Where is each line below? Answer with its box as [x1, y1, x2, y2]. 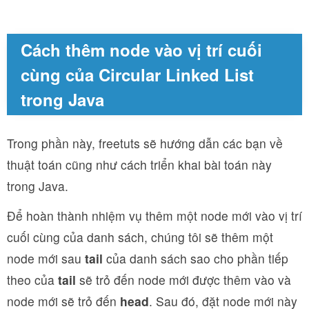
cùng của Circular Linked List [21, 63, 254, 86]
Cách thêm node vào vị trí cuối [21, 38, 262, 61]
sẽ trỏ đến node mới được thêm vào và [79, 271, 291, 288]
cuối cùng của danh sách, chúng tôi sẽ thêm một [7, 228, 273, 246]
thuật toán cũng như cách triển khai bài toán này [7, 156, 272, 173]
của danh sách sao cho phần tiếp [106, 250, 288, 267]
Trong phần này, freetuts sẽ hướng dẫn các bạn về [7, 134, 283, 152]
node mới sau [7, 250, 85, 267]
